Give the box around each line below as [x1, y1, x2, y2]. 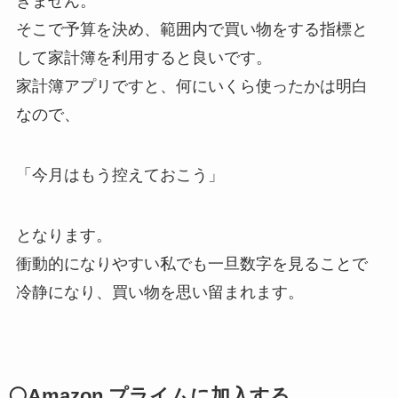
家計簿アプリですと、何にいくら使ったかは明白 [15, 77, 368, 96]
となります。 [15, 226, 112, 244]
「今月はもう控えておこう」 [15, 166, 224, 185]
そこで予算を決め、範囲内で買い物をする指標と [15, 20, 368, 39]
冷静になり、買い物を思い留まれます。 [15, 283, 304, 301]
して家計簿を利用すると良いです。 [15, 49, 272, 68]
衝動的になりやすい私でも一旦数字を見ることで [15, 254, 368, 273]
